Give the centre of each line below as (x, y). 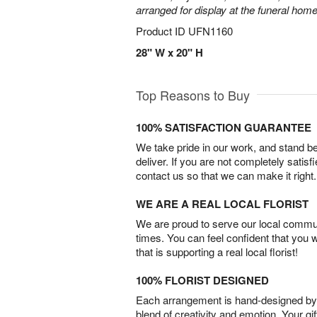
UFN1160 (211, 31)
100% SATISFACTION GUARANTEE (224, 127)
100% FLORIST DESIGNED (202, 280)
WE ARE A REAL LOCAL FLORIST (222, 204)
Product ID (162, 31)
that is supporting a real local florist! (217, 252)
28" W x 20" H (169, 52)
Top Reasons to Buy (193, 95)
